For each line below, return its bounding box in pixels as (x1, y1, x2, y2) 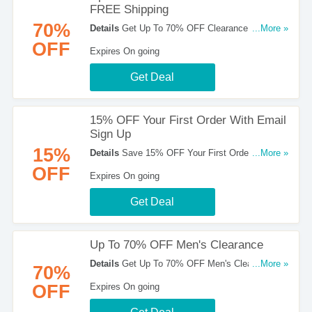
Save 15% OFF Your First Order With (118, 148, 272, 158)
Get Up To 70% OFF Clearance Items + (118, 23, 282, 33)
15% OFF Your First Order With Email (89, 114, 286, 127)
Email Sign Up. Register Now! (89, 162, 210, 172)
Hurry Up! (89, 272, 128, 283)
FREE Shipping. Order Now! (89, 37, 203, 47)
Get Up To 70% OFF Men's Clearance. (118, 258, 277, 269)
